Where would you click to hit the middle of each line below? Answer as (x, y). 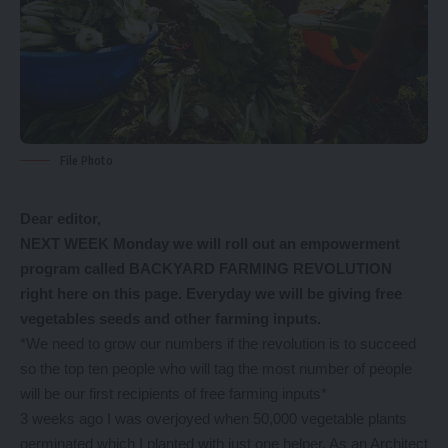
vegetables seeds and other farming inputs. (172, 319)
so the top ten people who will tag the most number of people (216, 369)
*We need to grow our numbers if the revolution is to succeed (218, 344)
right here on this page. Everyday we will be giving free (211, 294)
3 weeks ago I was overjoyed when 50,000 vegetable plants (213, 419)
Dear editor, (60, 219)
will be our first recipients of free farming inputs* (173, 394)
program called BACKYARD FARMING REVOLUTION (206, 269)
